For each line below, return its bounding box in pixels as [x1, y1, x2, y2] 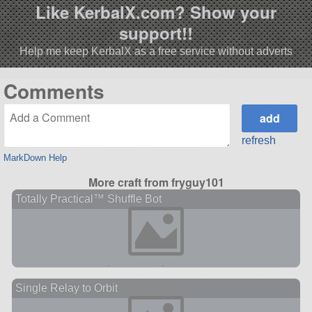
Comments [3, 77, 104, 106]
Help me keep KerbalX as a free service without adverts [19, 45, 292, 58]
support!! [119, 21, 193, 45]
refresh [242, 134, 276, 147]
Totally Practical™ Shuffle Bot [15, 192, 162, 205]
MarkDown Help [3, 152, 67, 163]
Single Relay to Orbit [15, 281, 118, 294]
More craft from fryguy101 [88, 173, 224, 190]
